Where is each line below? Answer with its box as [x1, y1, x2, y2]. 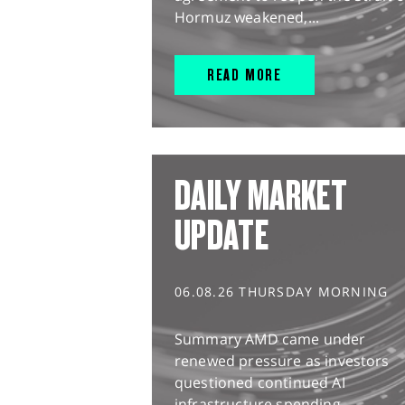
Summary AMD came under [174, 329, 366, 350]
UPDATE [174, 212, 268, 259]
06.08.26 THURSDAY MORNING [174, 283, 389, 301]
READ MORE [206, 65, 283, 85]
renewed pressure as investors [174, 351, 390, 372]
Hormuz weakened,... [174, 7, 320, 28]
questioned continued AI [174, 372, 345, 393]
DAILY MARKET [174, 172, 347, 220]
